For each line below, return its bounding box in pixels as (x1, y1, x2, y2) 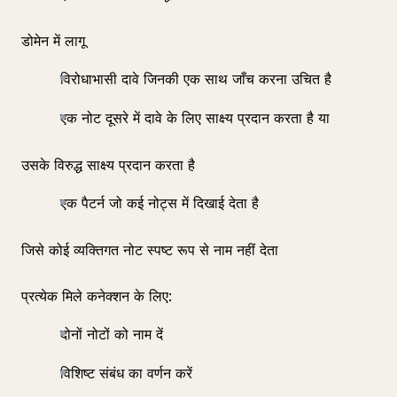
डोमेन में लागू (21, 32, 85, 50)
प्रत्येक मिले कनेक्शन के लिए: (21, 287, 172, 305)
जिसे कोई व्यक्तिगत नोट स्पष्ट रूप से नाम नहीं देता (21, 241, 278, 259)
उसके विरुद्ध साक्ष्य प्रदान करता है (21, 156, 195, 174)
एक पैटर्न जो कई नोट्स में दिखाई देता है (60, 194, 259, 212)
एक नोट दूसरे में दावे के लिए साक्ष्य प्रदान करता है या (60, 109, 330, 127)
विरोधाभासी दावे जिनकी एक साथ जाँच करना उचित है (60, 70, 331, 88)
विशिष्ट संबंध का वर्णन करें (60, 364, 192, 382)
